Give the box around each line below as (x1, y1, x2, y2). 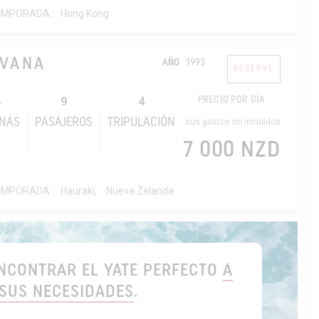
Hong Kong (61, 7, 110, 19)
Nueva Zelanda (106, 184, 174, 197)
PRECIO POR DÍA (197, 94, 266, 105)
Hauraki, (61, 184, 98, 197)
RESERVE (233, 64, 274, 73)
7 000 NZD (182, 139, 281, 162)
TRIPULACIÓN (108, 115, 176, 130)
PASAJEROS (35, 115, 93, 130)
